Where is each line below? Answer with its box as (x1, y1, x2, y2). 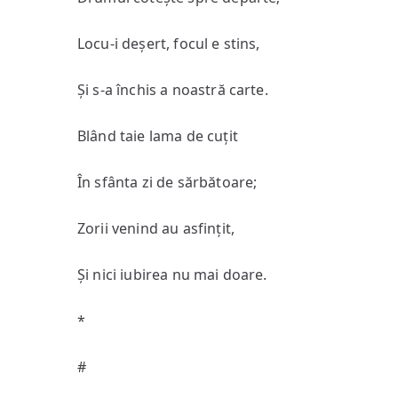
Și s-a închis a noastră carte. (77, 80, 268, 99)
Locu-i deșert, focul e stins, (77, 34, 260, 53)
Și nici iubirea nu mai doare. (77, 265, 267, 284)
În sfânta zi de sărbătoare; (77, 172, 258, 192)
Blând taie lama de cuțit (77, 126, 238, 146)
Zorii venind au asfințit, (77, 219, 235, 238)
